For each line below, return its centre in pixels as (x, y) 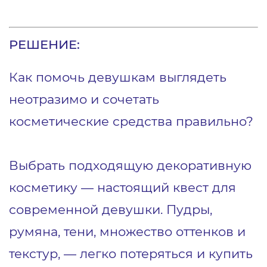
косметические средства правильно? (131, 121)
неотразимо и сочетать (84, 99)
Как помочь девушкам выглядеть (118, 77)
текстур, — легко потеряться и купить (131, 253)
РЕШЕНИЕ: (44, 44)
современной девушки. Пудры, (111, 209)
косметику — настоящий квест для (122, 187)
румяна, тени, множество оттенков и (127, 231)
